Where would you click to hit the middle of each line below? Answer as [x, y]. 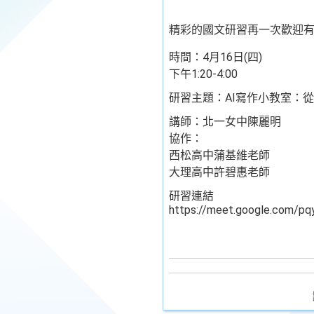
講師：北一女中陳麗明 [225, 122]
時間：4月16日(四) [216, 57]
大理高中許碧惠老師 [219, 172]
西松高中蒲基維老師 [219, 155]
